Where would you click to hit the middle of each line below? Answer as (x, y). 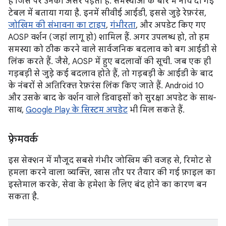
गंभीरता (123, 25)
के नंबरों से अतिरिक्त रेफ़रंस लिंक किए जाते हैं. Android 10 (106, 86)
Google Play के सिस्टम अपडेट (77, 110)
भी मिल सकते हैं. (156, 110)
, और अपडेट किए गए (171, 25)
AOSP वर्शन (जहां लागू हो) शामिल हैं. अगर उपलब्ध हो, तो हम (109, 37)
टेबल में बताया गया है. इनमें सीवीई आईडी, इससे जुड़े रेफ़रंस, (107, 13)
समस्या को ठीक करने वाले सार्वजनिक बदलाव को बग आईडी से (112, 49)
